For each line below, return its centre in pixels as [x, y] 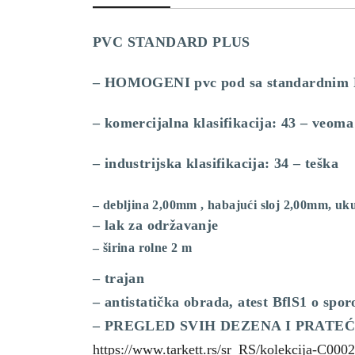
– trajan [119, 279]
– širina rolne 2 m [143, 248]
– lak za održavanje [156, 225]
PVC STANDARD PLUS [172, 42]
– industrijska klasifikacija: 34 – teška [216, 164]
